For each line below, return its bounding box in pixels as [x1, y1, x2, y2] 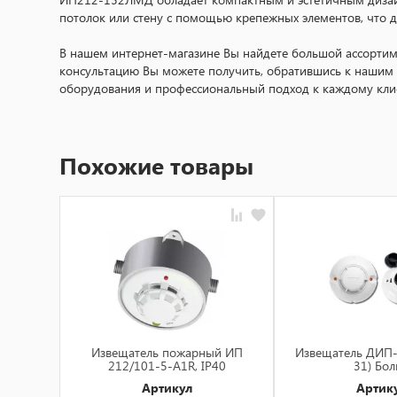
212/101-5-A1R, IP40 [107, 356, 226, 374]
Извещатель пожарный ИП [90, 343, 243, 361]
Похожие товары [59, 149, 253, 182]
